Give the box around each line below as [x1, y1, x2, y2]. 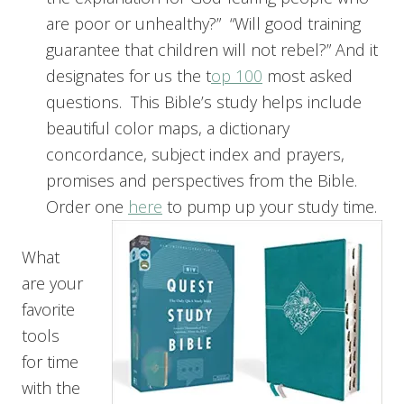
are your [22, 271, 83, 294]
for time [22, 350, 78, 372]
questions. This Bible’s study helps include [46, 90, 362, 113]
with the [22, 376, 80, 399]
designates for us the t [46, 64, 211, 87]
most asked [262, 64, 353, 87]
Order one [46, 195, 128, 217]
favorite [22, 298, 75, 320]
